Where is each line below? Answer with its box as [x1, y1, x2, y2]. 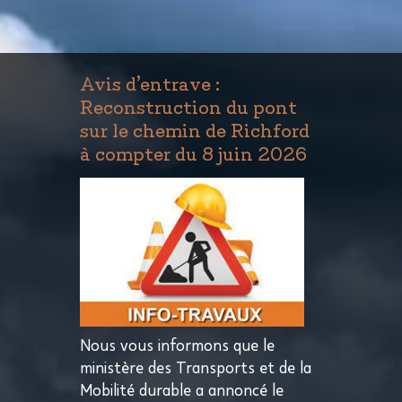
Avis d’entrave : [80, 69, 220, 95]
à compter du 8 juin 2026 [80, 139, 307, 165]
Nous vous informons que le [80, 338, 275, 355]
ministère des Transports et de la [80, 361, 311, 378]
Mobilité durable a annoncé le [80, 383, 284, 400]
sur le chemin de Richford [80, 116, 310, 142]
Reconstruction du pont [80, 92, 297, 118]
